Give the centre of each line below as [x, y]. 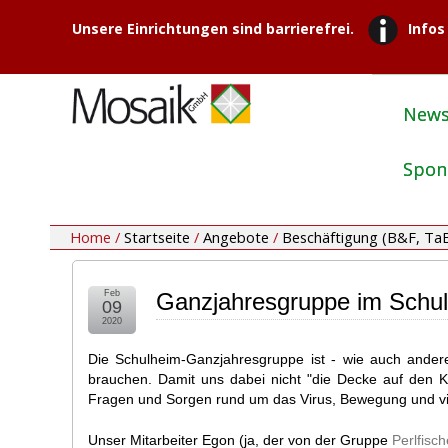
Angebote [236, 237]
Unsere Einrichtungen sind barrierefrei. [213, 29]
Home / [97, 237]
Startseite [157, 237]
